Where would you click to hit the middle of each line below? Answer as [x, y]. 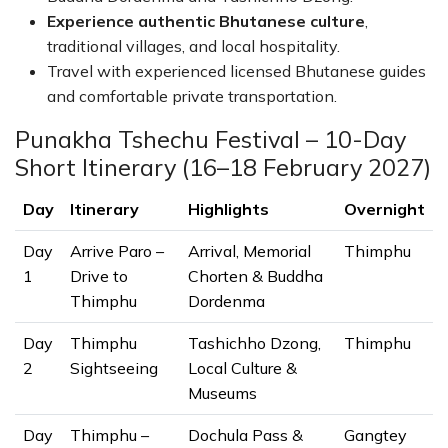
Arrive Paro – [117, 251]
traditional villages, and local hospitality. [193, 46]
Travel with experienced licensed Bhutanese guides [236, 71]
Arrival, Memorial [249, 251]
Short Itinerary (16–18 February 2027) [223, 167]
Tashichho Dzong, [254, 343]
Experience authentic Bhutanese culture [206, 21]
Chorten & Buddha [255, 276]
